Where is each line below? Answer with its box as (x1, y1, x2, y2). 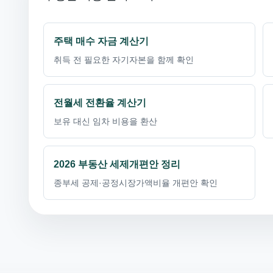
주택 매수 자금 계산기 (54, 36, 149, 46)
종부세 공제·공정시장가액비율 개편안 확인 (54, 178, 218, 188)
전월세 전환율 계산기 (54, 97, 146, 108)
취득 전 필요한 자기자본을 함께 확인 (54, 55, 194, 65)
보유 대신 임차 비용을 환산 (54, 116, 157, 126)
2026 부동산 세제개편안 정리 (54, 159, 180, 169)
